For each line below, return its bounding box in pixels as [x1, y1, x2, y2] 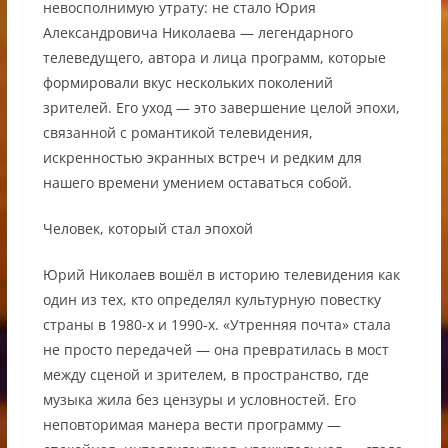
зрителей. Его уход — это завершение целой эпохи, [42, 97, 400, 117]
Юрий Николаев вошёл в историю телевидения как [42, 264, 400, 284]
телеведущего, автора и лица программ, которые [42, 47, 386, 67]
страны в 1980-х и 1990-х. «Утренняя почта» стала [42, 314, 391, 334]
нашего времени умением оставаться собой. [42, 172, 352, 192]
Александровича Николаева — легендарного [42, 22, 353, 42]
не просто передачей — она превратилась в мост [42, 339, 389, 359]
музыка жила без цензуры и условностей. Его [42, 389, 356, 409]
